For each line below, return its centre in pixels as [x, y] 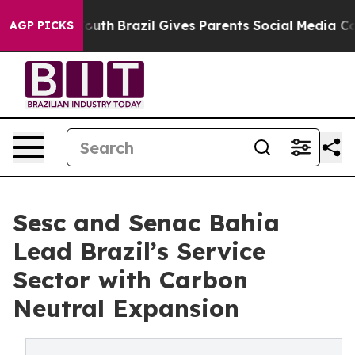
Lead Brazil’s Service [139, 251]
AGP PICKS [42, 25]
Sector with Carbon [130, 280]
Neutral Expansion [126, 308]
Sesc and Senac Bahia [146, 223]
